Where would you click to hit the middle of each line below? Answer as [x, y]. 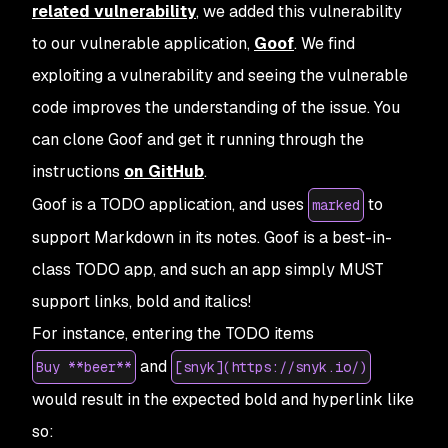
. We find [324, 44]
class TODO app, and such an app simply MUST [208, 270]
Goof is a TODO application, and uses [170, 205]
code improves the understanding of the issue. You [216, 108]
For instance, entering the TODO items [173, 334]
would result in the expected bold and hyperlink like [223, 400]
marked [336, 205]
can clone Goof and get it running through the [198, 140]
